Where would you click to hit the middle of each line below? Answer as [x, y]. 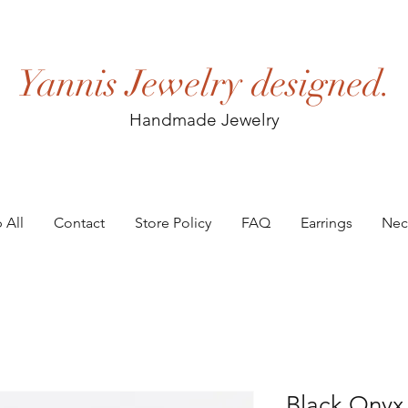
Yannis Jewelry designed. [205, 84]
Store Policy [173, 223]
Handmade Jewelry [204, 120]
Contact [79, 223]
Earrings [326, 223]
